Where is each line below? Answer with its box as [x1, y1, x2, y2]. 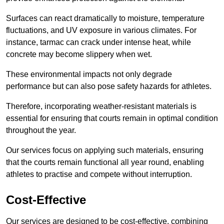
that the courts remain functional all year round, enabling [6, 158, 204, 167]
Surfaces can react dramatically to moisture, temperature [6, 14, 204, 23]
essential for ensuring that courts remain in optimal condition [6, 114, 218, 123]
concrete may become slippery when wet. [6, 50, 154, 59]
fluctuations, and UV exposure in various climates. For [6, 26, 196, 35]
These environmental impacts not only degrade [6, 70, 172, 79]
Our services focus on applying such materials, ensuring [6, 146, 203, 155]
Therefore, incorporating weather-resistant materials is [6, 102, 196, 111]
